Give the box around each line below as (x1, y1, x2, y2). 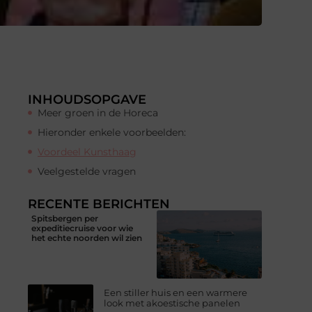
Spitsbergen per (31, 212, 98, 224)
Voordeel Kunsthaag (38, 145, 136, 158)
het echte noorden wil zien (31, 232, 142, 243)
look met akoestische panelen (104, 297, 241, 309)
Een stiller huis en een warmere (104, 287, 248, 299)
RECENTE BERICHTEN (28, 196, 170, 212)
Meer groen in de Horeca (38, 106, 158, 119)
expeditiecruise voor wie (31, 222, 133, 233)
